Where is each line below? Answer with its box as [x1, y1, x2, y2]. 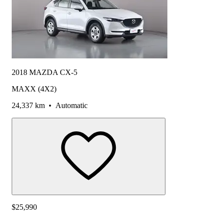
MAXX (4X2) [12, 85, 56, 93]
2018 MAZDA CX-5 [12, 68, 77, 77]
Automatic [55, 101, 88, 110]
